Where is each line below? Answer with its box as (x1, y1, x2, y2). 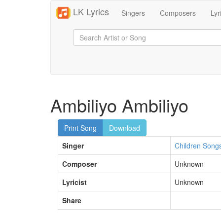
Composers (160, 8, 196, 18)
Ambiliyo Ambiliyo (50, 92, 188, 117)
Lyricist (62, 177, 87, 187)
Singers (121, 8, 145, 18)
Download (109, 123, 140, 133)
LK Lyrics (71, 4, 109, 18)
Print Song (64, 123, 97, 133)
